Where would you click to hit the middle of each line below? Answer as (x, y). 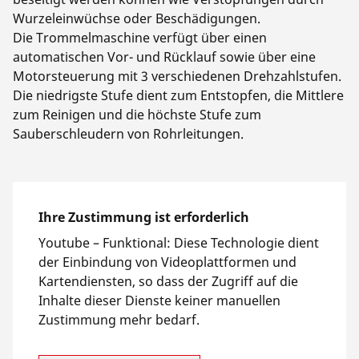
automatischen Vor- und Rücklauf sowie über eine (164, 57)
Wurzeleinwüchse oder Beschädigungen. (137, 19)
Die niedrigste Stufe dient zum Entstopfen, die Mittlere (178, 96)
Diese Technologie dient (246, 243)
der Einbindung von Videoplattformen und (167, 262)
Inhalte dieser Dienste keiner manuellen (159, 301)
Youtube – (71, 243)
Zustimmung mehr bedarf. (119, 320)
